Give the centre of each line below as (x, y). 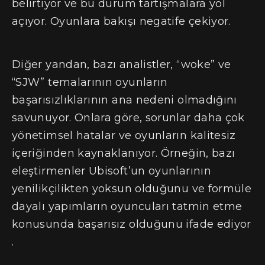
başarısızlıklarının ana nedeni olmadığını (125, 100)
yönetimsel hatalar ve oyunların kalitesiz (124, 136)
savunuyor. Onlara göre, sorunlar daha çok (128, 118)
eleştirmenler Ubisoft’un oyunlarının (112, 171)
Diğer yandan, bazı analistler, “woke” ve (122, 65)
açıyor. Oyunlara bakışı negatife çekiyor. (121, 22)
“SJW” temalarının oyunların (90, 83)
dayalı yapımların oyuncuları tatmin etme (127, 207)
